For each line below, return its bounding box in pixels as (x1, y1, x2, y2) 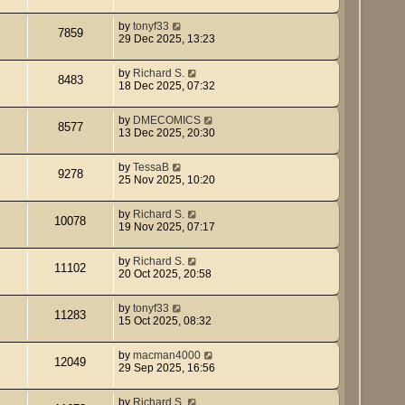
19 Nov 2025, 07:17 (118, 220, 215, 233)
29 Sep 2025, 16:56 (118, 361, 215, 374)
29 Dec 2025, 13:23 (118, 32, 215, 45)
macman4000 (132, 348, 201, 362)
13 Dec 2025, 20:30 (118, 126, 215, 139)
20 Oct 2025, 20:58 (118, 267, 212, 280)
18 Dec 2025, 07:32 (118, 79, 215, 92)
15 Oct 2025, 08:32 (118, 314, 212, 327)
